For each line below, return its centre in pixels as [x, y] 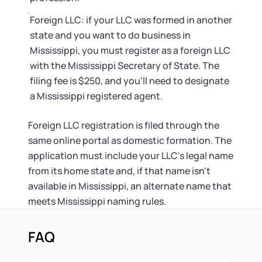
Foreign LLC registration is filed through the [124, 125]
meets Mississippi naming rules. [97, 201]
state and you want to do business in [110, 35]
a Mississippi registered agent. [96, 96]
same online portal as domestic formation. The [130, 140]
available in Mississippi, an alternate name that [130, 186]
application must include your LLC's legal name [131, 156]
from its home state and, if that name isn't [119, 171]
